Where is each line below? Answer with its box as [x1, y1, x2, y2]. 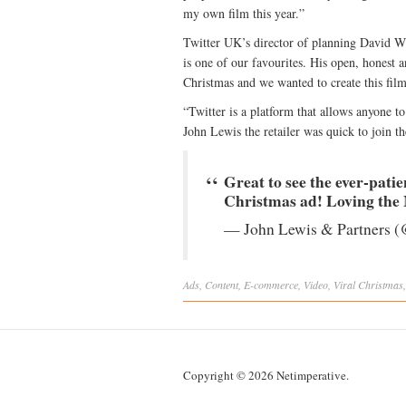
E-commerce [244, 277, 298, 292]
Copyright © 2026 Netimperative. [183, 367, 349, 383]
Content [205, 277, 238, 292]
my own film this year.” [183, 5, 304, 22]
